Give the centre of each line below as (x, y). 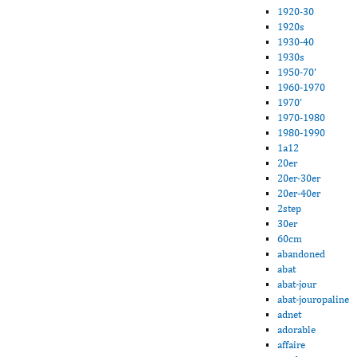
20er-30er (299, 178)
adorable (297, 330)
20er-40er (299, 194)
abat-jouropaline (314, 300)
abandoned (302, 254)
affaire (292, 345)
